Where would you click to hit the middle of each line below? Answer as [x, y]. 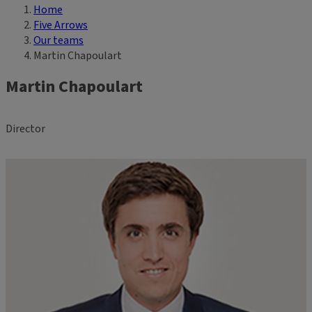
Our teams [58, 40]
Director [25, 129]
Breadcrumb [35, 21]
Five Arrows [61, 25]
